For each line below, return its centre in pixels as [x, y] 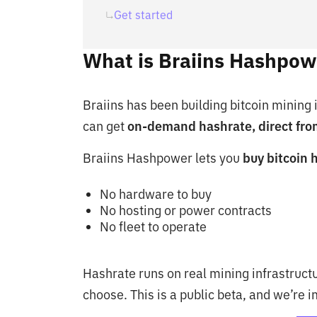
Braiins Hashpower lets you [163, 158]
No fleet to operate [153, 227]
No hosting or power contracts [186, 211]
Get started [143, 15]
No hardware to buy [156, 195]
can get [104, 127]
